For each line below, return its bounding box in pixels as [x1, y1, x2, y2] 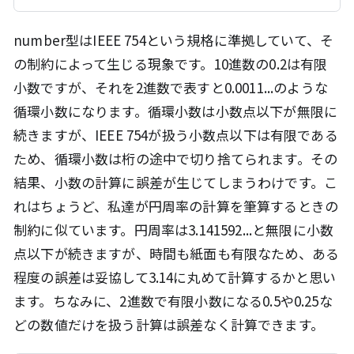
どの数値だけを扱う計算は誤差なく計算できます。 [13, 314, 324, 335]
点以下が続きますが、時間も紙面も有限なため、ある [13, 243, 340, 264]
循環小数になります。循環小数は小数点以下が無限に [13, 101, 338, 122]
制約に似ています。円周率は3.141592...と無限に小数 [13, 220, 334, 240]
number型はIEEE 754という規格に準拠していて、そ [13, 30, 334, 51]
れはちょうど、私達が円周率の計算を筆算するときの [13, 196, 339, 217]
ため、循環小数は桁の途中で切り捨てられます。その [13, 149, 338, 169]
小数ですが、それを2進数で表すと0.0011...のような [13, 77, 328, 98]
